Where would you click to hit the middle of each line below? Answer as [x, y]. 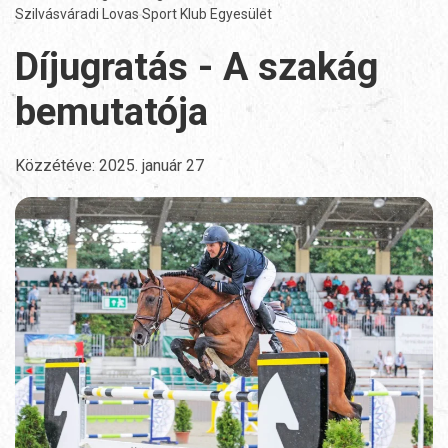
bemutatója [111, 112]
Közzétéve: [57, 166]
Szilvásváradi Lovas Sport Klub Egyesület [143, 14]
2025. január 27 [151, 166]
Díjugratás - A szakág [196, 67]
